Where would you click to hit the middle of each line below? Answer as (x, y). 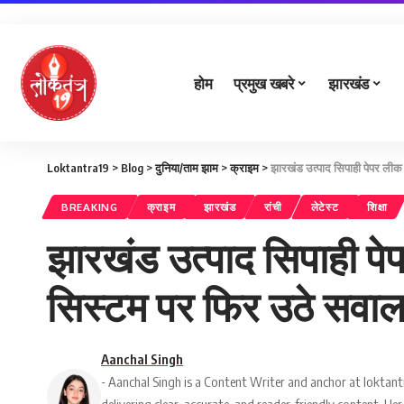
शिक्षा (377, 207)
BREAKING (90, 207)
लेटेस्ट (325, 207)
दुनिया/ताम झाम (187, 168)
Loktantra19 (78, 168)
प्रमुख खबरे (264, 83)
